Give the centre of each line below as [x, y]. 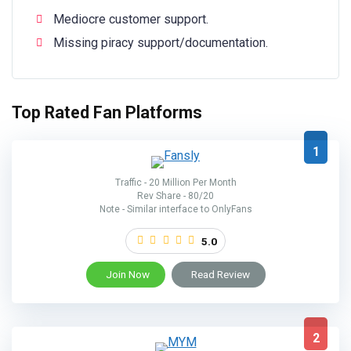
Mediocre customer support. [131, 19]
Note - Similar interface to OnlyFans [175, 210]
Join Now [127, 275]
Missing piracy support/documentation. [161, 43]
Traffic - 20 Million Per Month [175, 183]
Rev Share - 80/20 [175, 196]
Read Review [220, 275]
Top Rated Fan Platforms [107, 112]
